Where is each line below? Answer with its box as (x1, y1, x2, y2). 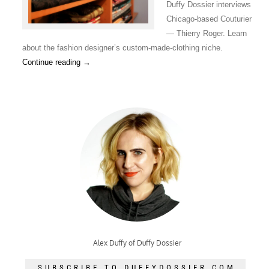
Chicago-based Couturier (166, 14, 252, 23)
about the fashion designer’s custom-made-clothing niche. (22, 43, 223, 52)
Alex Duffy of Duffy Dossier (92, 238, 181, 247)
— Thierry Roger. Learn (166, 28, 247, 38)
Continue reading (22, 57, 83, 67)
